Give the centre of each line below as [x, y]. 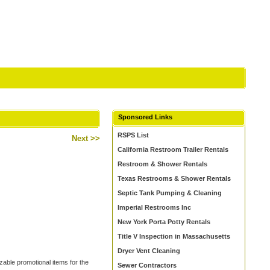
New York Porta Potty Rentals [164, 222]
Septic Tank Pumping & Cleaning [170, 193]
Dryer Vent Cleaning [149, 251]
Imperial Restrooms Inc [155, 207]
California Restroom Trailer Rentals [173, 149]
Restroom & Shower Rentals [163, 164]
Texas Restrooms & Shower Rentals [174, 178]
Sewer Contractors [147, 265]
